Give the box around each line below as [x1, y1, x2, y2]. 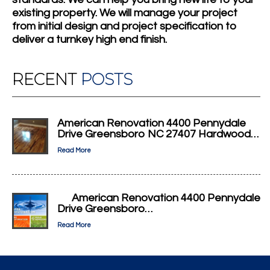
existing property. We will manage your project [12, 7, 237, 19]
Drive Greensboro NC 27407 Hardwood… [57, 128, 259, 140]
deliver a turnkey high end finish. [12, 34, 167, 46]
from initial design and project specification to [12, 20, 237, 33]
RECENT [12, 69, 81, 89]
